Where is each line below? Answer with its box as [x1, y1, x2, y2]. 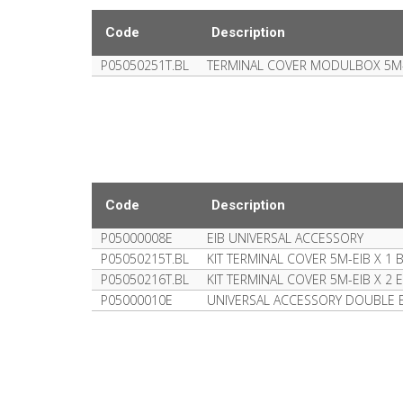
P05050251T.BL [101, 57, 189, 74]
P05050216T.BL [101, 271, 189, 288]
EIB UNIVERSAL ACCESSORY [207, 229, 363, 246]
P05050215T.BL [101, 250, 189, 267]
